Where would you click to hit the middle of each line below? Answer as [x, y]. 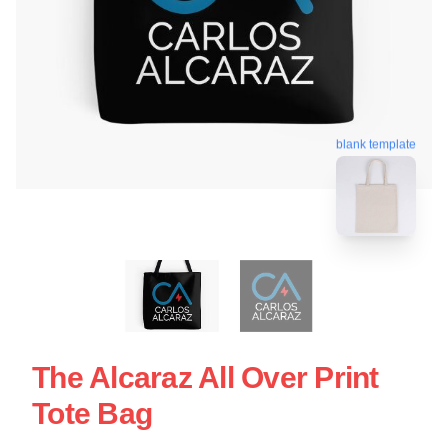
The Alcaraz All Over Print [205, 377]
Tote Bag [92, 413]
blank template [376, 144]
